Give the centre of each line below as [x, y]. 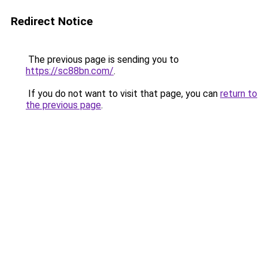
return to [239, 94]
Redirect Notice [52, 21]
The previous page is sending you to [102, 60]
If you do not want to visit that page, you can [123, 94]
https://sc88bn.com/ [70, 71]
